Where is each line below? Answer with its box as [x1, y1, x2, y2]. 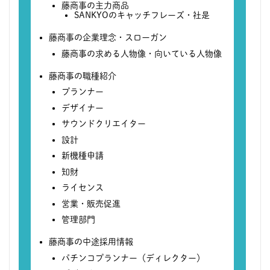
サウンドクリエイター [61, 119, 146, 128]
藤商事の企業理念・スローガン [49, 33, 167, 42]
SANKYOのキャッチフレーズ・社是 [74, 11, 210, 20]
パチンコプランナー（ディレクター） [61, 253, 205, 262]
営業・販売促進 [61, 199, 121, 208]
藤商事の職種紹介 [49, 71, 116, 80]
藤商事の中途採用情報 [49, 237, 133, 246]
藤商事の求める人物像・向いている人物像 [61, 49, 222, 58]
